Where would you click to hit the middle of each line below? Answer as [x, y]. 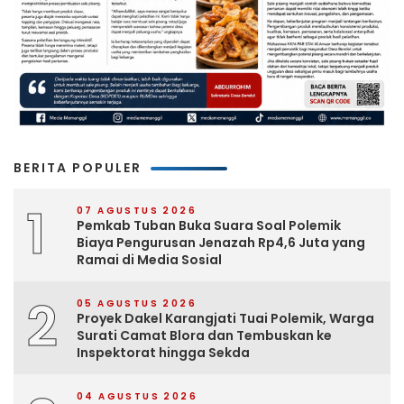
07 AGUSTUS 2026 [137, 211]
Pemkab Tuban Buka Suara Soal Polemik [209, 226]
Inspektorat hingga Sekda [163, 353]
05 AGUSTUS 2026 [137, 304]
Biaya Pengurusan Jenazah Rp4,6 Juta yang [221, 243]
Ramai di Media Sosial [149, 260]
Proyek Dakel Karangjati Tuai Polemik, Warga [225, 319]
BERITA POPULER [78, 168]
